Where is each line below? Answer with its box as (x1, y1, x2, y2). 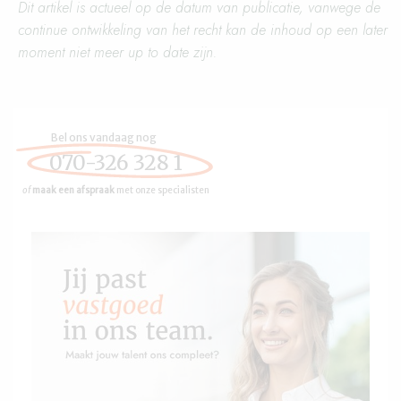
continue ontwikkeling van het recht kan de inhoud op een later (18, 20, 388, 40)
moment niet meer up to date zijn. (18, 42, 217, 63)
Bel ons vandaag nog (51, 131, 157, 144)
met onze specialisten (115, 184, 209, 196)
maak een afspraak (32, 184, 115, 196)
